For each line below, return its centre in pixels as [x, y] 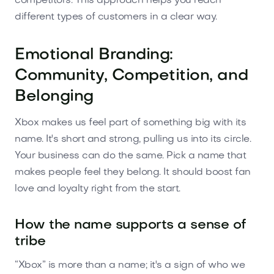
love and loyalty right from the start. [98, 189]
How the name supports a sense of [131, 225]
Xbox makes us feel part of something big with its [131, 123]
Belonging [54, 97]
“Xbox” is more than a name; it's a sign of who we [130, 265]
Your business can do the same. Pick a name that [131, 156]
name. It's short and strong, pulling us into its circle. [133, 139]
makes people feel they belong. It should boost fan [133, 172]
